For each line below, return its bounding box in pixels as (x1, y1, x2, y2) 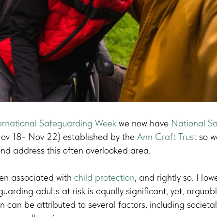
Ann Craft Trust (137, 130, 197, 142)
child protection (74, 171, 135, 183)
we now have (116, 117, 171, 129)
